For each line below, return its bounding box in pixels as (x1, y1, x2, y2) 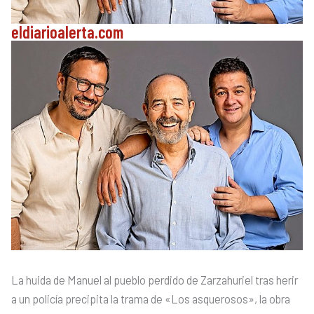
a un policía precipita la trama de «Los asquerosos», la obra (11, 292, 290, 306)
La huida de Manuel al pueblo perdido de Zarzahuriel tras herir (11, 273, 298, 287)
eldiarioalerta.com (11, 21, 123, 42)
